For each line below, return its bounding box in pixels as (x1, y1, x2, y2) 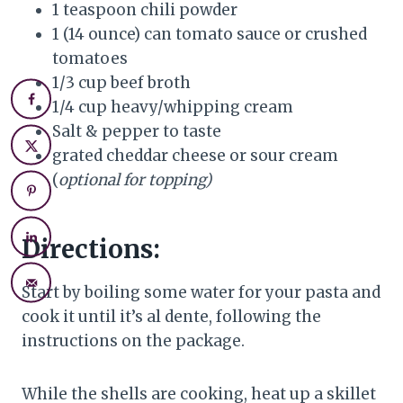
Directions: (22, 232, 160, 265)
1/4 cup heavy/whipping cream (52, 96, 293, 117)
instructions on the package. (22, 330, 245, 351)
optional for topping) (58, 169, 211, 190)
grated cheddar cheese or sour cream (52, 145, 338, 166)
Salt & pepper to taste (52, 121, 221, 141)
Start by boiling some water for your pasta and (22, 282, 381, 302)
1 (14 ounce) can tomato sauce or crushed (52, 23, 367, 44)
